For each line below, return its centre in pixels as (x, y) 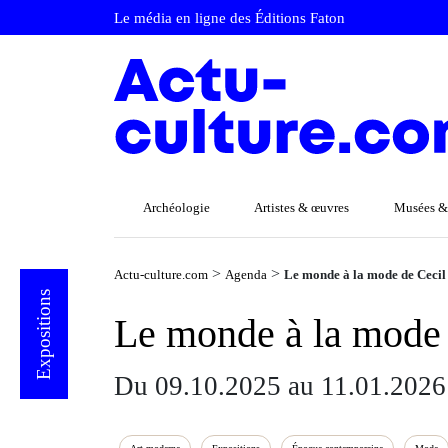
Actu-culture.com (161, 274)
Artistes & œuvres (302, 207)
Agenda (246, 274)
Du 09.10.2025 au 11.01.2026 (280, 386)
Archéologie (176, 207)
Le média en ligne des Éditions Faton (229, 17)
